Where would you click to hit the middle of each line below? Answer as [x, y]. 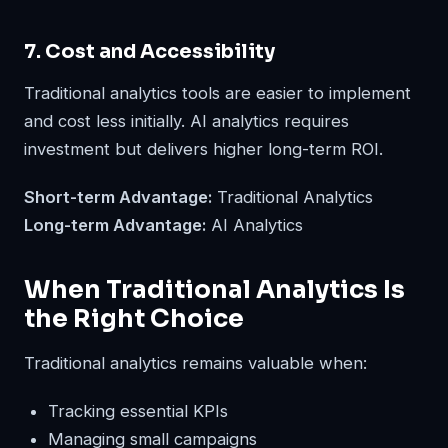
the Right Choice [134, 318]
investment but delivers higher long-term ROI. [203, 148]
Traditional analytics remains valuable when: [195, 362]
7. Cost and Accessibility [149, 51]
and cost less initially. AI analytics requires [186, 120]
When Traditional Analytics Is [214, 289]
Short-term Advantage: [118, 196]
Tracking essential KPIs [138, 410]
